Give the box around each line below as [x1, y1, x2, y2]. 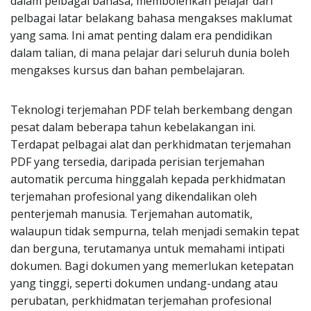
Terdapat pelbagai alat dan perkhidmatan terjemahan [10, 137, 291, 152]
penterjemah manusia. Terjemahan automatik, [10, 206, 253, 221]
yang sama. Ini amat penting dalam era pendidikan [10, 28, 272, 43]
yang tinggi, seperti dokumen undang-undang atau [10, 276, 278, 291]
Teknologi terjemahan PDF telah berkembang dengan [10, 102, 292, 117]
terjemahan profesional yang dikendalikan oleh [10, 189, 257, 204]
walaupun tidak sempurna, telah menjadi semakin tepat [10, 224, 299, 239]
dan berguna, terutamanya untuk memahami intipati [10, 241, 285, 256]
